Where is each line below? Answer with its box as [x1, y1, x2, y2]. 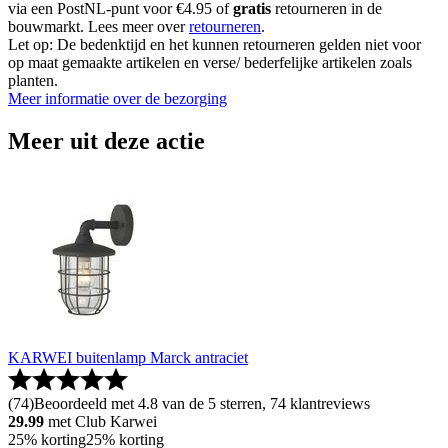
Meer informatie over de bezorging [8, 90, 227, 108]
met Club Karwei [48, 413, 157, 431]
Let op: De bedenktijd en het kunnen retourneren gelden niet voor [8, 36, 421, 54]
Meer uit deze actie [8, 128, 205, 155]
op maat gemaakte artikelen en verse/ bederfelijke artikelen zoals [8, 54, 412, 72]
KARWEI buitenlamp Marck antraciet [8, 349, 248, 367]
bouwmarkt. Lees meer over [8, 18, 189, 36]
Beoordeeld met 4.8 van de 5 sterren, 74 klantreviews [34, 395, 370, 413]
